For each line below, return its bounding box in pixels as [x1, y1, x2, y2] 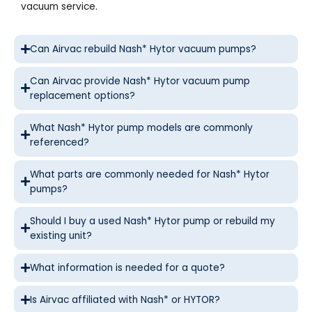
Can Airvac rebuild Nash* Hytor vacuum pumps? [30, 42, 256, 56]
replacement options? [30, 88, 135, 102]
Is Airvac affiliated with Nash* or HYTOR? [30, 292, 220, 306]
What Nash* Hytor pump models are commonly [30, 120, 253, 134]
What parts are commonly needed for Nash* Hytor [30, 167, 270, 181]
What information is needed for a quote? [30, 260, 225, 274]
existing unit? [30, 228, 92, 242]
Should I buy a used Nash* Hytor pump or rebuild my [30, 214, 275, 228]
